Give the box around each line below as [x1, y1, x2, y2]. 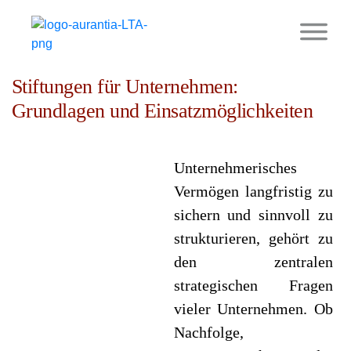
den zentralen [173, 253, 333, 270]
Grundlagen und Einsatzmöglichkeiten [12, 100, 313, 122]
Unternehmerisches [173, 159, 297, 176]
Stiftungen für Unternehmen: [12, 75, 238, 98]
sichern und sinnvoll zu [173, 206, 333, 223]
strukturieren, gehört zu [173, 230, 333, 247]
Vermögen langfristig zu [173, 183, 333, 200]
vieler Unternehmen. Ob [173, 300, 333, 317]
